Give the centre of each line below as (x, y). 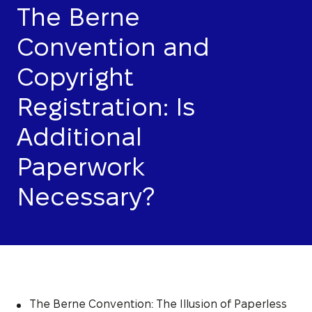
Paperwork (81, 166)
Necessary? (86, 196)
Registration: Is (106, 107)
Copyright (75, 77)
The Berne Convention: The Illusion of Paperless (158, 304)
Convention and (113, 47)
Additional (79, 136)
